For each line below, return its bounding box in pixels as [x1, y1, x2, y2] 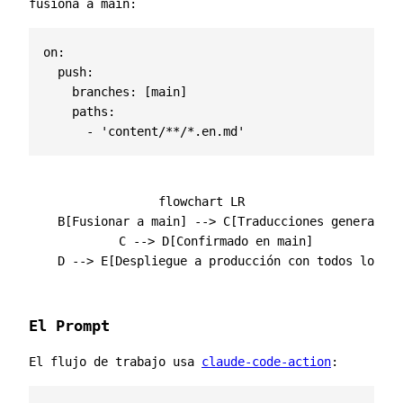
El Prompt [29, 317, 110, 335]
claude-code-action [201, 354, 331, 369]
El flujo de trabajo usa [29, 354, 201, 369]
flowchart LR [158, 194, 245, 209]
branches [72, 85, 130, 99]
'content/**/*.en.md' [101, 124, 245, 139]
